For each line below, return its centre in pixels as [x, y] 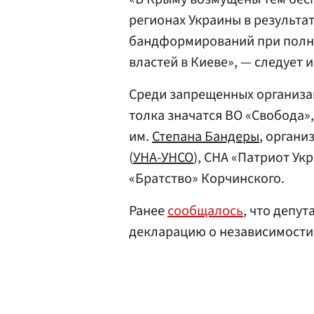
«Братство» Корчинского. [207, 179]
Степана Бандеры [206, 137]
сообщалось [205, 211]
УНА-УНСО [163, 158]
